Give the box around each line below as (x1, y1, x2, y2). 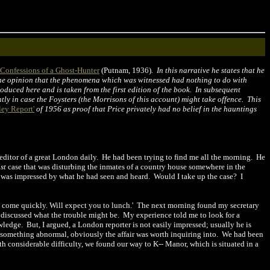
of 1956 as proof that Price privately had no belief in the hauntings (34, 104, 257, 113)
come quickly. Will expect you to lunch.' (2, 201, 135, 210)
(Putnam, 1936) (99, 66, 151, 75)
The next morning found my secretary (137, 201, 259, 210)
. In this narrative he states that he (151, 66, 265, 75)
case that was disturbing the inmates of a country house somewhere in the (6, 162, 245, 171)
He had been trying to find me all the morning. (102, 152, 254, 162)
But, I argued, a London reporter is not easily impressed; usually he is (27, 220, 251, 229)
